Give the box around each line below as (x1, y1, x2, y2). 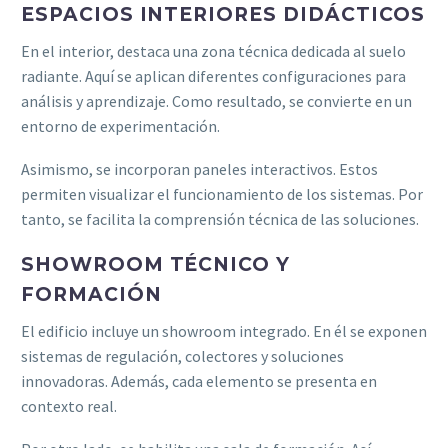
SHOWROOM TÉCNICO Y (21, 252, 291, 276)
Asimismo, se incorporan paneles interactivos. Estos (21, 159, 378, 180)
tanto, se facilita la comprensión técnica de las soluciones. (21, 209, 419, 230)
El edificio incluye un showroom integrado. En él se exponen (21, 321, 427, 342)
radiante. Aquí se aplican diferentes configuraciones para (21, 66, 406, 87)
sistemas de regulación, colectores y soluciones (21, 346, 344, 367)
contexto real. (21, 396, 117, 417)
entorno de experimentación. (21, 116, 220, 137)
